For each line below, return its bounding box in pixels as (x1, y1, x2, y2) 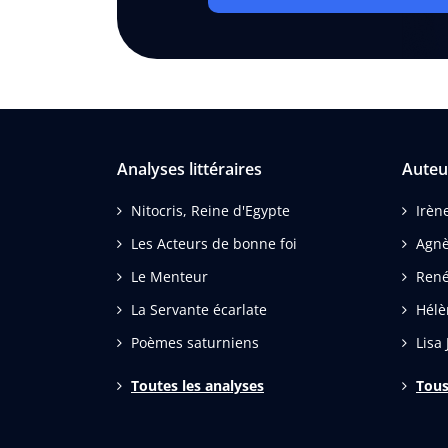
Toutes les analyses (131, 375, 264, 395)
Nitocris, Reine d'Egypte (131, 200, 290, 220)
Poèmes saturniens (131, 332, 259, 352)
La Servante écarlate (131, 299, 267, 319)
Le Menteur (131, 266, 208, 286)
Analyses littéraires (117, 157, 262, 180)
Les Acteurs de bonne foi (131, 233, 297, 253)
